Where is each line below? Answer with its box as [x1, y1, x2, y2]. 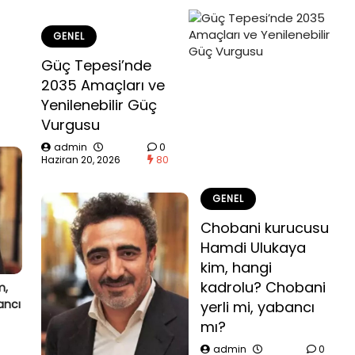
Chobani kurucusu [200, 218, 329, 238]
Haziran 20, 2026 [41, 152, 120, 166]
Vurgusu [41, 114, 100, 135]
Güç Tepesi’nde [41, 55, 151, 75]
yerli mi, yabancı [200, 297, 315, 317]
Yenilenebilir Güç [41, 94, 157, 115]
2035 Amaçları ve [41, 74, 165, 95]
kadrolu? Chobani [200, 277, 326, 297]
